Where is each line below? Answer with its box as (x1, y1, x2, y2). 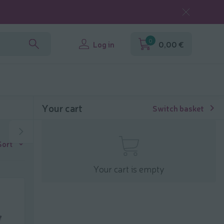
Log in (93, 38, 114, 49)
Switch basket (152, 102, 204, 113)
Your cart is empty (93, 162, 164, 174)
